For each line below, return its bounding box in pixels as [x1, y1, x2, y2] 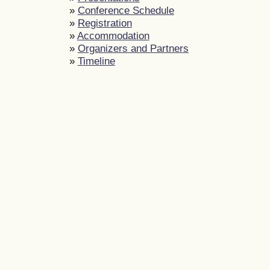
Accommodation [77, 29, 149, 42]
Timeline [77, 54, 115, 67]
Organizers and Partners [77, 42, 189, 54]
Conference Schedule [77, 4, 174, 16]
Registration [77, 16, 132, 29]
